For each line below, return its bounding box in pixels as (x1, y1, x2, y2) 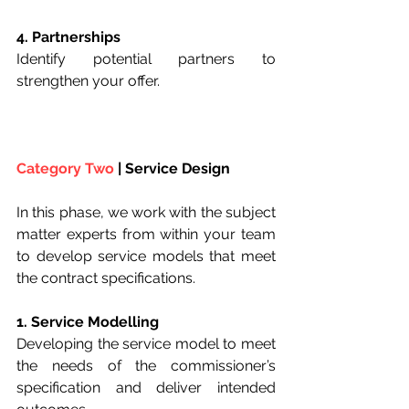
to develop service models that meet (16, 247, 276, 266)
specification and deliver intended (16, 379, 276, 397)
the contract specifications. (16, 269, 195, 288)
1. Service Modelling (16, 313, 159, 331)
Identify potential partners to (16, 50, 276, 68)
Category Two (16, 160, 114, 178)
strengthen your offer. (16, 72, 160, 90)
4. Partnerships (16, 28, 121, 47)
